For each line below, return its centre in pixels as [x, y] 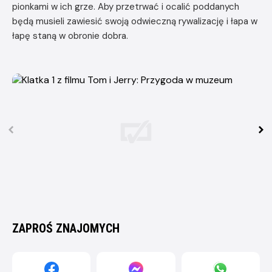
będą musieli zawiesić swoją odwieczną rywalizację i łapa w [135, 21]
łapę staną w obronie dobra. [70, 36]
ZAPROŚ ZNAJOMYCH [66, 228]
